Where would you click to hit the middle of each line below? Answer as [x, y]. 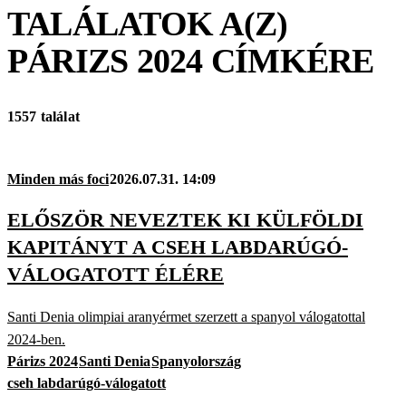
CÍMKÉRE [288, 60]
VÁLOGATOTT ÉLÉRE [116, 275]
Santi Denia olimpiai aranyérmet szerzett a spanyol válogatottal [186, 316]
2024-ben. [36, 339]
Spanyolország [196, 361]
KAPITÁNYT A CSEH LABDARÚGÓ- [178, 247]
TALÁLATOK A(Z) [148, 23]
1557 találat [43, 117]
